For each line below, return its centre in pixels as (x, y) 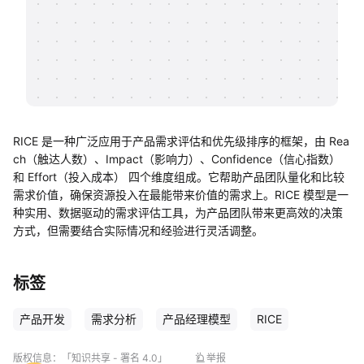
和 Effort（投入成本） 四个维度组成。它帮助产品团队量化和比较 (179, 177)
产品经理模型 (197, 319)
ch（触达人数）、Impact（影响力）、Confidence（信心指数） (177, 159)
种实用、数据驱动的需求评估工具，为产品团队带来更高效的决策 (178, 212)
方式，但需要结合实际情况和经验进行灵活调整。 (138, 230)
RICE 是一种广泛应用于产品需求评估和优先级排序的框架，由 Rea (181, 141)
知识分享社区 (96, 35)
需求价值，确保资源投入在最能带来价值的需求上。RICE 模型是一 (181, 195)
